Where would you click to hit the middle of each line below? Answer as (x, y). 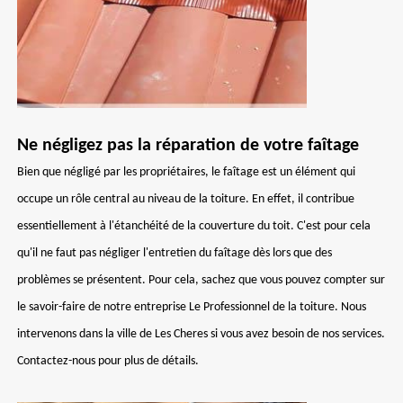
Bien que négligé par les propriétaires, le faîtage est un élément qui (186, 172)
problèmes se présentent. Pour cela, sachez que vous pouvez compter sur (201, 280)
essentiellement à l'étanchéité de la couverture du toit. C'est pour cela (194, 226)
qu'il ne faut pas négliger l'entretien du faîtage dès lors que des (175, 253)
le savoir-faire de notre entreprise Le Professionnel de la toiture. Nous (192, 307)
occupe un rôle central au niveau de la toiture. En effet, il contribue (186, 199)
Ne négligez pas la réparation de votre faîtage (188, 146)
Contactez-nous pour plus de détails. (108, 361)
